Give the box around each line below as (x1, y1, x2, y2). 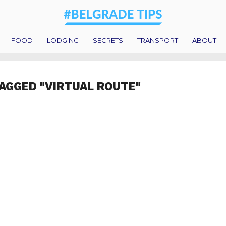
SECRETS (93, 36, 123, 44)
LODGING (47, 36, 79, 44)
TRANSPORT (137, 36, 178, 44)
